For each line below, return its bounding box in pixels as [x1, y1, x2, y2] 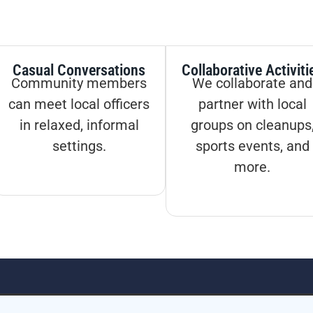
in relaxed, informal [19, 117, 139, 134]
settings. [52, 138, 106, 155]
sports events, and [195, 138, 310, 155]
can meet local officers [8, 96, 150, 113]
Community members [11, 75, 147, 92]
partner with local [198, 96, 307, 113]
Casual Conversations [13, 61, 146, 80]
